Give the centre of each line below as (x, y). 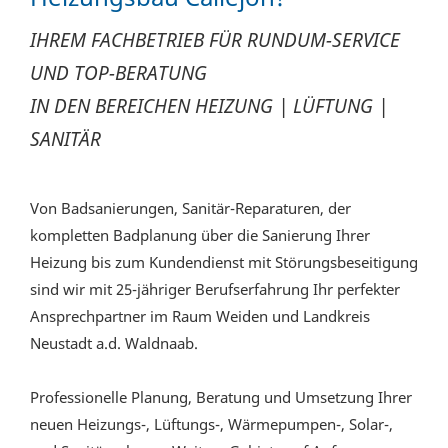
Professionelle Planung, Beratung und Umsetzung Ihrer (221, 396)
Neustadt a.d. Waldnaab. (114, 342)
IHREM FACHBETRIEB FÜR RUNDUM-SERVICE (215, 39)
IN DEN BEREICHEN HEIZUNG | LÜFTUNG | (209, 105)
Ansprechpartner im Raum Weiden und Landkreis (200, 315)
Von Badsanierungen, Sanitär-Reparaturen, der (190, 207)
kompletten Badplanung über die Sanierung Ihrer (200, 234)
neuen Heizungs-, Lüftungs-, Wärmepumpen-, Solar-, (211, 423)
